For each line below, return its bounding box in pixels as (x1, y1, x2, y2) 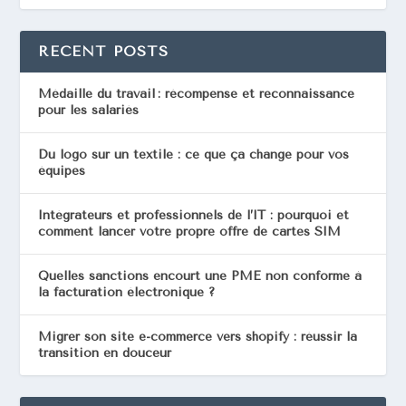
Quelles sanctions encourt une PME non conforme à (38, 268, 362, 285)
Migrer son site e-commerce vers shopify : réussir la (38, 329, 358, 345)
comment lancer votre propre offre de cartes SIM (38, 224, 342, 240)
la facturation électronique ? (38, 285, 216, 301)
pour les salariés (38, 102, 140, 119)
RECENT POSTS (38, 43, 169, 61)
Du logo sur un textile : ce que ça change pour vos (38, 147, 350, 163)
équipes (38, 163, 86, 179)
